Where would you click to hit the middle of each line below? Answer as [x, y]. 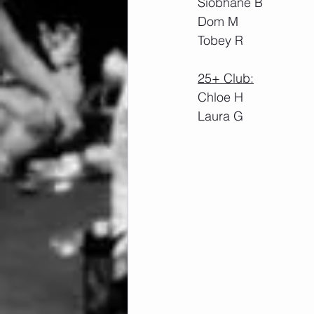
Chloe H [220, 97]
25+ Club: [226, 78]
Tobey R [220, 40]
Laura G [222, 116]
